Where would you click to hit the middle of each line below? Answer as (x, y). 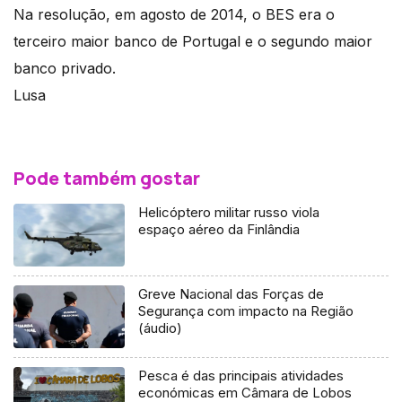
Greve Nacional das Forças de (232, 294)
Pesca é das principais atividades (241, 376)
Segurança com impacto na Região (246, 311)
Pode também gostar (107, 179)
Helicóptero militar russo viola (229, 213)
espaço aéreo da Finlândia (219, 230)
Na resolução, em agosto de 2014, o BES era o (174, 15)
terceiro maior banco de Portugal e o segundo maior (193, 42)
